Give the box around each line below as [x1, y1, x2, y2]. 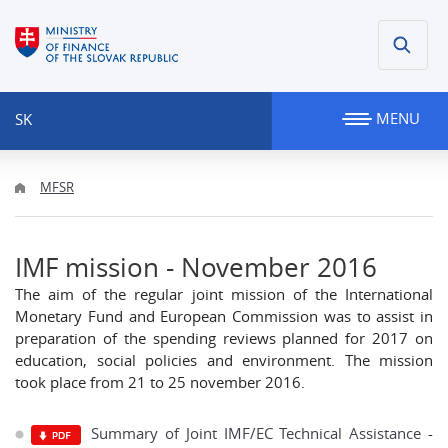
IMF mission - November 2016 [15, 250, 377, 285]
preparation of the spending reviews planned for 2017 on [15, 328, 433, 348]
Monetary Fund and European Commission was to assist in [15, 306, 433, 326]
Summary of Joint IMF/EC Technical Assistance [91, 423, 422, 443]
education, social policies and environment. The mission [15, 350, 433, 370]
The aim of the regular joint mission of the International [15, 284, 433, 304]
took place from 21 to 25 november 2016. [15, 372, 305, 392]
